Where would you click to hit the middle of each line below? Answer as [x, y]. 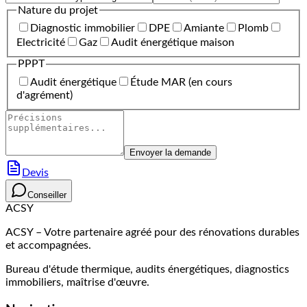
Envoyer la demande [170, 152]
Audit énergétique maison [173, 43]
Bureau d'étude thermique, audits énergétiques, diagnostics [147, 269]
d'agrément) [45, 95]
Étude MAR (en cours [181, 82]
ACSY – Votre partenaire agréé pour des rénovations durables [152, 232]
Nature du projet [58, 10]
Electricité [41, 43]
